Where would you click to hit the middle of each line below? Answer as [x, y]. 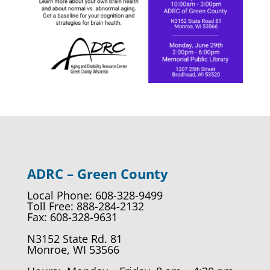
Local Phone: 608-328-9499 [95, 196]
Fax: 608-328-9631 [72, 217]
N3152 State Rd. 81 [74, 239]
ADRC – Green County [97, 174]
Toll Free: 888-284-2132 [85, 206]
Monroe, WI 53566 [73, 250]
